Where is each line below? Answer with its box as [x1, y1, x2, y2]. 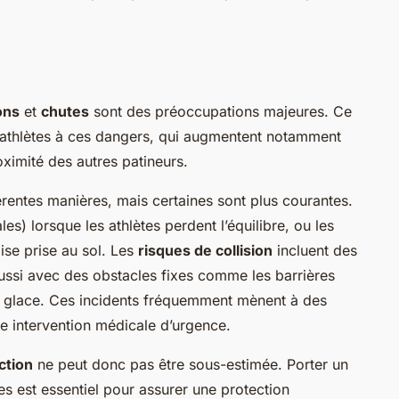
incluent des [273, 241, 357, 260]
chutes [41, 102, 89, 121]
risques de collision [138, 241, 273, 260]
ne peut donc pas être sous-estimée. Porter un [33, 355, 348, 374]
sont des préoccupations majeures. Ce [89, 102, 352, 121]
